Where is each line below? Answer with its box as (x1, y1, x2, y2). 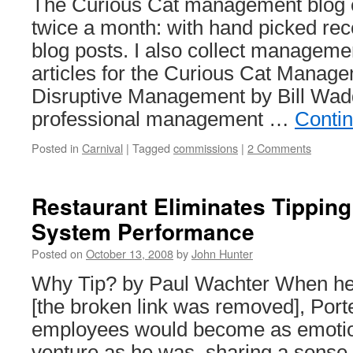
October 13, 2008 (86, 245, 173, 262)
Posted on (32, 245, 83, 262)
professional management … (32, 108, 295, 130)
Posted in (32, 139, 79, 156)
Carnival (82, 139, 123, 156)
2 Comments (247, 139, 311, 156)
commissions (173, 139, 238, 156)
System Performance (32, 215, 255, 247)
